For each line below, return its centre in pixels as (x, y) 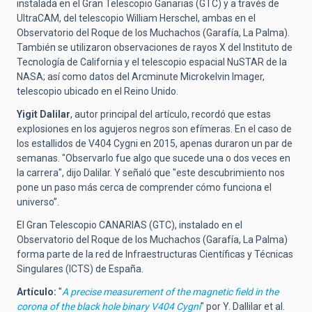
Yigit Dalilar (44, 115)
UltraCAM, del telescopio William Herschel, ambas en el (136, 18)
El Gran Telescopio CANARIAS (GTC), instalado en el (130, 225)
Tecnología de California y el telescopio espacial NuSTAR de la (152, 62)
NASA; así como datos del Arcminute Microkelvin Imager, (141, 77)
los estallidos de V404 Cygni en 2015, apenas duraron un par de (155, 144)
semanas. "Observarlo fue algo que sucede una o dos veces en (154, 158)
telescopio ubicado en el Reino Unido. (97, 92)
